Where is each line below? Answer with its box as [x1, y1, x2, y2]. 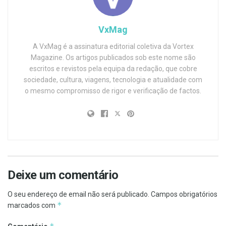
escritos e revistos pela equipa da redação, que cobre [29, 64, 197, 73]
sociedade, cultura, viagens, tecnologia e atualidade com [24, 75, 202, 84]
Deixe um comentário [8, 167, 119, 182]
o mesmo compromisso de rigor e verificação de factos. [25, 86, 201, 95]
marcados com [8, 201, 57, 209]
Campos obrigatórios [151, 190, 217, 198]
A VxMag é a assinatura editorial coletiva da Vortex [32, 42, 194, 50]
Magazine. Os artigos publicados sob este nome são [30, 53, 196, 62]
